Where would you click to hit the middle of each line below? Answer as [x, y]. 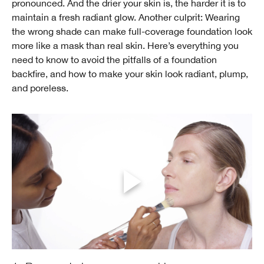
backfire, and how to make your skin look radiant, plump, [130, 74]
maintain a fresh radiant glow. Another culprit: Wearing [126, 17]
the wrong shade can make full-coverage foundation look [132, 32]
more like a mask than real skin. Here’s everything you [125, 46]
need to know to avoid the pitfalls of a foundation [114, 60]
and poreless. [40, 88]
